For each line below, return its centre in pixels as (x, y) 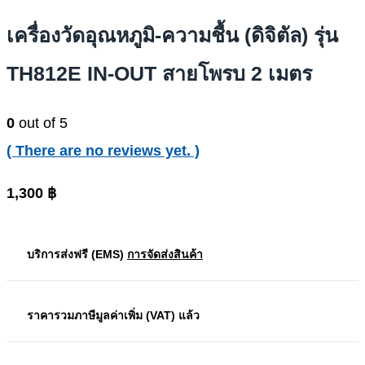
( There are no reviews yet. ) (103, 151)
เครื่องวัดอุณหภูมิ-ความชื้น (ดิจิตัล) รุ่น (172, 35)
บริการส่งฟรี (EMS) (77, 255)
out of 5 (41, 123)
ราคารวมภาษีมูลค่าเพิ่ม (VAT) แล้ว (113, 316)
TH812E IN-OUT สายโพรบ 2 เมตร (159, 73)
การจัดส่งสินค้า (165, 255)
